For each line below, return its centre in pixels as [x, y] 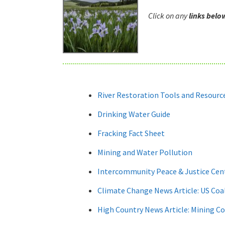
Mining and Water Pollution [145, 152]
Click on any [168, 16]
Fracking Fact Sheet [131, 133]
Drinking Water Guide [134, 114]
